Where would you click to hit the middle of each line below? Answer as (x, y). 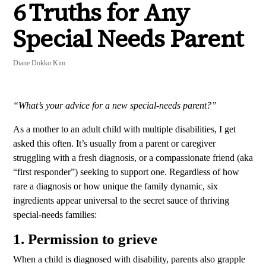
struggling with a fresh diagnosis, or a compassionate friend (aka (133, 158)
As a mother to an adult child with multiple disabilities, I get (124, 129)
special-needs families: (55, 215)
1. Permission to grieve (85, 239)
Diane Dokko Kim (39, 63)
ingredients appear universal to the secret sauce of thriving (121, 201)
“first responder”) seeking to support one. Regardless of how (126, 172)
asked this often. (43, 144)
